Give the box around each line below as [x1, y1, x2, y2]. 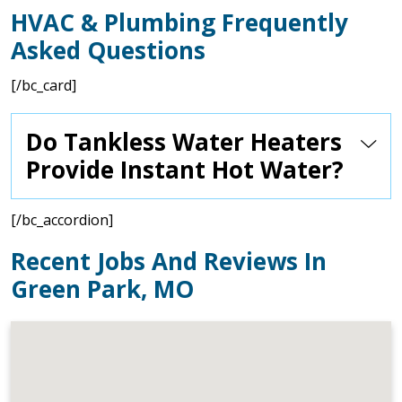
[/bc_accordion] [11, 210, 113, 230]
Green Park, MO [11, 273, 194, 305]
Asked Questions [11, 34, 205, 66]
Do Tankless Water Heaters [26, 126, 342, 158]
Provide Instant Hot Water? [26, 153, 344, 186]
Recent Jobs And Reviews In [11, 245, 327, 277]
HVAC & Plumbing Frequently [11, 6, 348, 39]
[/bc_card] [11, 75, 76, 95]
